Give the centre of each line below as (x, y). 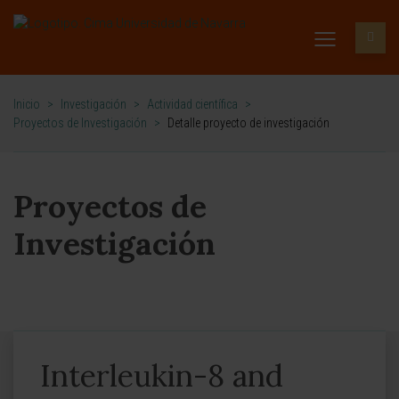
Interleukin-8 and (162, 375)
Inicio (27, 104)
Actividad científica (192, 104)
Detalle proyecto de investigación (248, 123)
